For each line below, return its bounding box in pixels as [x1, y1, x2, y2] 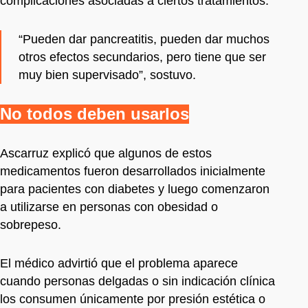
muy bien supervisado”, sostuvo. [19, 67, 196, 82]
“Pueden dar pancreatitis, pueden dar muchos [19, 32, 269, 46]
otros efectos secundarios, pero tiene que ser [19, 49, 266, 64]
